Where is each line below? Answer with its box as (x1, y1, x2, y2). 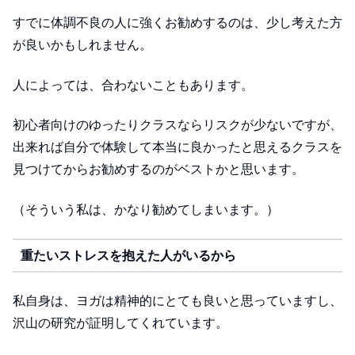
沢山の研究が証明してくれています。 (13, 316, 228, 330)
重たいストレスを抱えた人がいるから (20, 248, 236, 262)
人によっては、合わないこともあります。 (13, 78, 254, 92)
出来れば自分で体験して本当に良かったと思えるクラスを (13, 140, 342, 155)
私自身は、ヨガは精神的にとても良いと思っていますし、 (13, 294, 342, 308)
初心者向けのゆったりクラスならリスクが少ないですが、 (13, 118, 342, 132)
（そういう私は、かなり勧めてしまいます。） (13, 202, 279, 216)
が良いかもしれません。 (13, 38, 152, 52)
